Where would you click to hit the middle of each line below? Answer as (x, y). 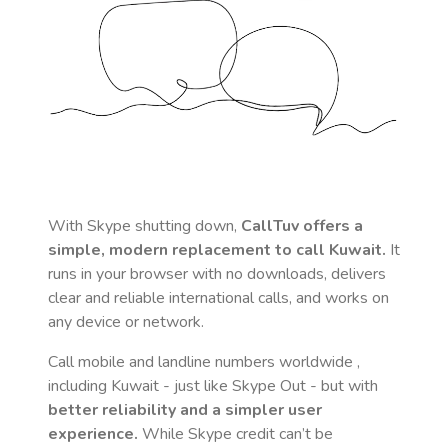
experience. (93, 434)
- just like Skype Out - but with (268, 386)
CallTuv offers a (302, 226)
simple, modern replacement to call (188, 250)
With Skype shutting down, (144, 226)
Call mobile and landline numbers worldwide (202, 362)
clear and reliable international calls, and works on (218, 298)
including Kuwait (103, 386)
